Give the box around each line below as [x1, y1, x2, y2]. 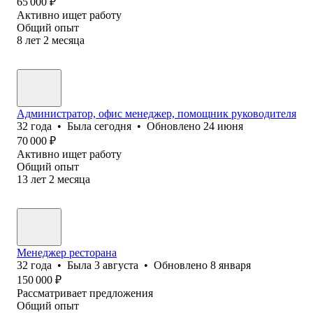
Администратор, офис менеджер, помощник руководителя [17, 107, 296, 119]
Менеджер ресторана [17, 246, 117, 259]
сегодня [94, 119, 131, 132]
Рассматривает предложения [17, 286, 153, 299]
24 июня [203, 119, 243, 132]
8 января [210, 259, 251, 271]
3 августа [94, 259, 138, 271]
